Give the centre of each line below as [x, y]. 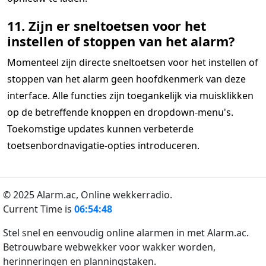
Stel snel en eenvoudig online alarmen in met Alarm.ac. [126, 233]
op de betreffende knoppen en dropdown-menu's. [120, 112]
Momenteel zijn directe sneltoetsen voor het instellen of [133, 62]
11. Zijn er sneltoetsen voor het [107, 26]
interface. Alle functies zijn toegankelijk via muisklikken [130, 96]
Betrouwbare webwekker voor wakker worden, [109, 247]
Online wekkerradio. [126, 195]
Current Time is [39, 209]
